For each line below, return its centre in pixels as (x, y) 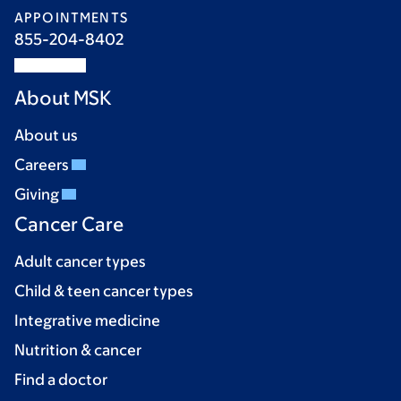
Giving (38, 195)
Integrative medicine (87, 321)
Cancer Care (69, 225)
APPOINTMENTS (71, 18)
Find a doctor (61, 380)
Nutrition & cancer (78, 350)
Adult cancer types (80, 262)
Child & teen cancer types (104, 291)
